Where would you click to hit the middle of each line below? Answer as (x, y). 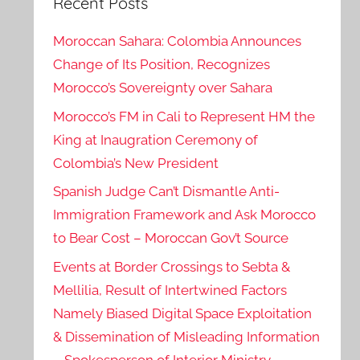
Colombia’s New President (136, 163)
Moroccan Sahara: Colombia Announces (178, 41)
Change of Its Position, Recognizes (162, 64)
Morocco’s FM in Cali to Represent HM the (184, 116)
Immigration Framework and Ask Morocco (185, 215)
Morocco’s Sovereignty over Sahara (163, 87)
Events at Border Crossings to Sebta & (172, 267)
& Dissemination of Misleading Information (187, 337)
